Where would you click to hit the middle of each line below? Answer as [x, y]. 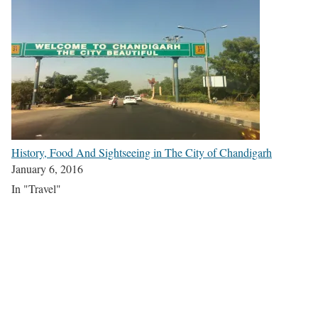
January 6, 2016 [47, 168]
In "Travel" [36, 188]
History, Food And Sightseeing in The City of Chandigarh [142, 152]
